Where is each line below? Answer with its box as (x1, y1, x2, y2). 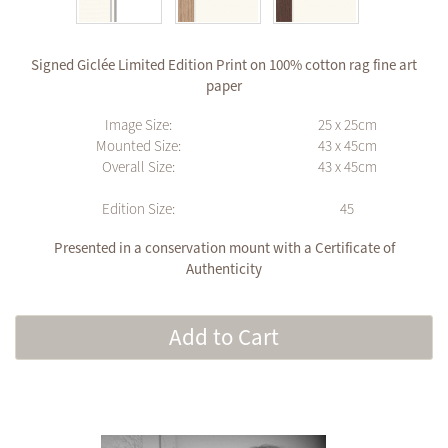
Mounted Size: (95, 136, 181, 158)
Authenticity (186, 259, 262, 281)
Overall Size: (101, 157, 175, 179)
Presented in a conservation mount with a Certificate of (53, 238, 395, 260)
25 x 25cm (317, 115, 377, 137)
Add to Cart (169, 321, 279, 355)
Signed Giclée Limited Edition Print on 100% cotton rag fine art (31, 55, 417, 77)
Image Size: (104, 115, 172, 137)
